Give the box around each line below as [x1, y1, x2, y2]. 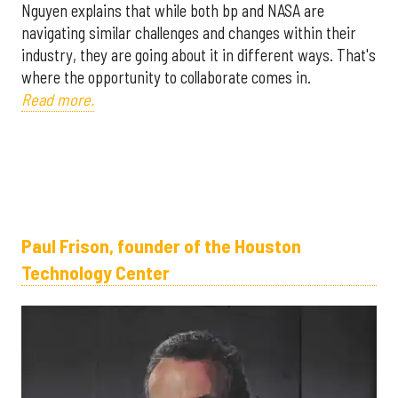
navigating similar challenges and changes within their [21, 23, 356, 44]
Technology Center [21, 260, 170, 284]
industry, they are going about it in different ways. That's [21, 45, 376, 66]
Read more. [21, 90, 94, 110]
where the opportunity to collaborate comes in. [21, 68, 311, 88]
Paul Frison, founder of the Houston [21, 234, 301, 258]
